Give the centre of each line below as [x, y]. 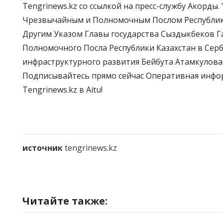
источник [44, 148]
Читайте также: [65, 201]
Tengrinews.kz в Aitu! [62, 90]
